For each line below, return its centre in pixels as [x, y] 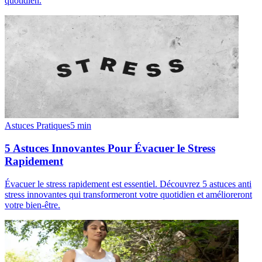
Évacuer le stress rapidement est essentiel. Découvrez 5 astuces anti [128, 184]
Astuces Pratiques [37, 126]
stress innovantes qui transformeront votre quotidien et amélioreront [128, 194]
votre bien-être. [32, 205]
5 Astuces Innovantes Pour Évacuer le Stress [110, 148]
